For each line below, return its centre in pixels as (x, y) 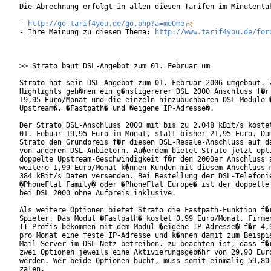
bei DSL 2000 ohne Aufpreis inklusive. (115, 193)
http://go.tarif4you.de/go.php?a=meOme (106, 24)
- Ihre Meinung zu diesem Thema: (87, 32)
